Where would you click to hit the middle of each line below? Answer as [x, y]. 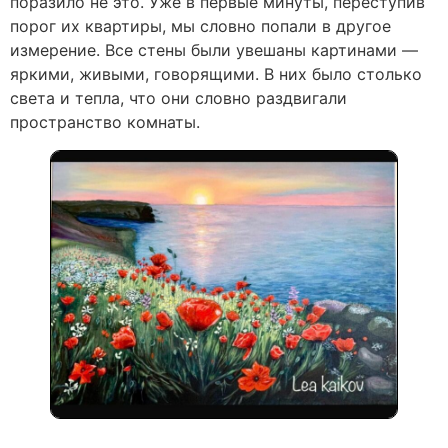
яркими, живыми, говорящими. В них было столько [216, 74]
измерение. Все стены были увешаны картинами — [214, 50]
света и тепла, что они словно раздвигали [178, 98]
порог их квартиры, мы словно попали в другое [200, 26]
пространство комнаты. [105, 122]
